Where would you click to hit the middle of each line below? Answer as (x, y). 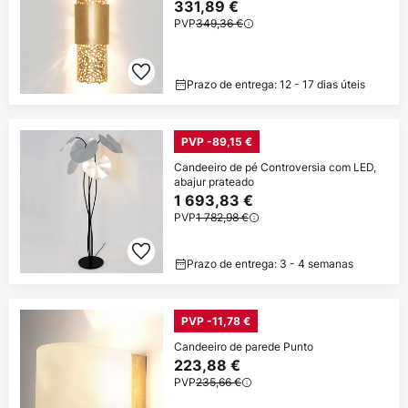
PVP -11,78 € (216, 321)
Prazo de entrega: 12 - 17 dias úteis (276, 84)
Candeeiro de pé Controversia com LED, (275, 167)
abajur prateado (214, 181)
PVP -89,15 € (217, 141)
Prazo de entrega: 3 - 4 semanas (270, 263)
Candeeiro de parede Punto (244, 346)
